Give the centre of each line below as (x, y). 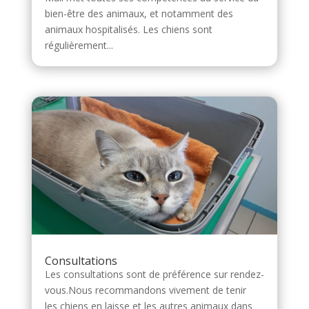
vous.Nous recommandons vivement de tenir (145, 290)
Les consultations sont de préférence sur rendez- (154, 275)
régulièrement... (79, 46)
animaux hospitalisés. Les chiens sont (128, 30)
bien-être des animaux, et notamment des (139, 14)
